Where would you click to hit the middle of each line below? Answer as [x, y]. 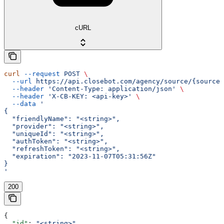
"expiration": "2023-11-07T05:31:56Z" [80, 156]
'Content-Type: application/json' [110, 89]
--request [40, 74]
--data [20, 104]
